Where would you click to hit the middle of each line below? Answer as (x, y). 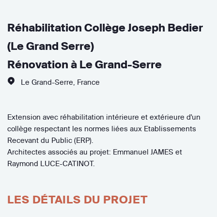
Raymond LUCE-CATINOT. (51, 163)
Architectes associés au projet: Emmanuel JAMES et (95, 152)
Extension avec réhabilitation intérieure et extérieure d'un (104, 117)
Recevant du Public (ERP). (50, 140)
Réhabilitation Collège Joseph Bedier (105, 27)
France (88, 82)
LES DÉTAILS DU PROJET (77, 199)
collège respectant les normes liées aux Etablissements (102, 128)
